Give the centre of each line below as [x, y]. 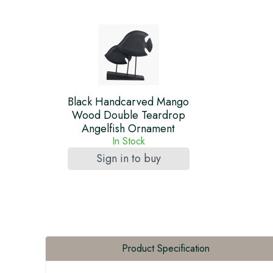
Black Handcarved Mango [128, 102]
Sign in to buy [128, 158]
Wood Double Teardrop [128, 115]
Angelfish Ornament [128, 129]
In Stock [128, 141]
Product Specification [165, 248]
